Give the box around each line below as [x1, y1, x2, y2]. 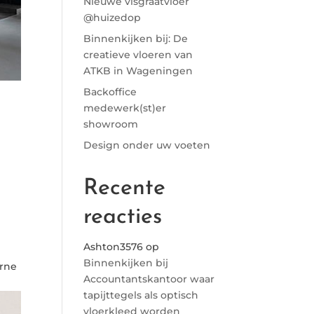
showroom [83, 118, 139, 130]
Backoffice [83, 86, 137, 98]
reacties [83, 206, 163, 228]
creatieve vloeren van [83, 48, 193, 61]
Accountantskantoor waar [83, 273, 215, 285]
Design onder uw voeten [83, 139, 211, 151]
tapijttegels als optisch [83, 289, 199, 301]
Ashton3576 [83, 240, 144, 253]
